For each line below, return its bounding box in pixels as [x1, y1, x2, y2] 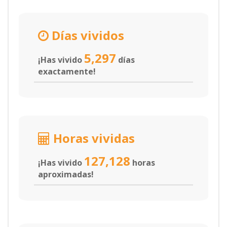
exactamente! [38, 66, 96, 77]
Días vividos [49, 27, 124, 44]
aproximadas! [38, 169, 94, 180]
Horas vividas [50, 130, 135, 146]
